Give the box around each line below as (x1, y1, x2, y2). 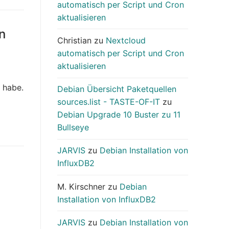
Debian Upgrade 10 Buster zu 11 (57, 109, 180, 120)
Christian (57, 35, 91, 46)
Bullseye (57, 122, 89, 133)
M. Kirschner (57, 181, 105, 192)
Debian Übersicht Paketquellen (57, 84, 176, 95)
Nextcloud (106, 35, 146, 46)
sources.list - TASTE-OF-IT (57, 97, 160, 107)
